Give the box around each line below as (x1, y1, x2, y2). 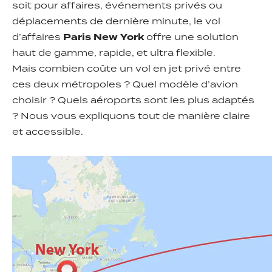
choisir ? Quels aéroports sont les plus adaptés (12, 94, 254, 107)
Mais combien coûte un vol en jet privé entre (12, 63, 241, 76)
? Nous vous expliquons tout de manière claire (12, 110, 250, 123)
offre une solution (144, 31, 239, 44)
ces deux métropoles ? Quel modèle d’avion (12, 78, 238, 92)
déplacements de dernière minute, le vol (12, 15, 220, 29)
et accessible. (12, 126, 83, 139)
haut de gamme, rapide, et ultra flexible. (12, 47, 216, 60)
